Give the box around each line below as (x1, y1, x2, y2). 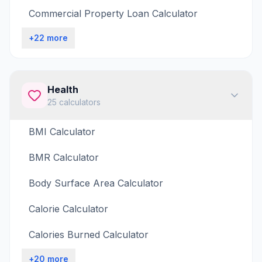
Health (47, 84, 78, 95)
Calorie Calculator (29, 203, 108, 215)
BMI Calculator (29, 126, 95, 137)
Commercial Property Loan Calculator (29, 8, 198, 19)
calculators (57, 97, 101, 107)
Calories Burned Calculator (29, 229, 149, 240)
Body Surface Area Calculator (29, 177, 163, 189)
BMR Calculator (29, 151, 99, 163)
